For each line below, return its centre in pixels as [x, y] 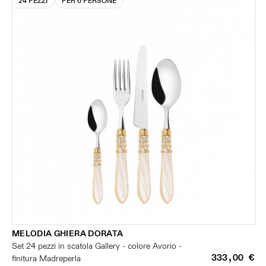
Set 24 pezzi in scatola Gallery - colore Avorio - [97, 246]
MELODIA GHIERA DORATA [68, 234]
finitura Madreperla [46, 259]
